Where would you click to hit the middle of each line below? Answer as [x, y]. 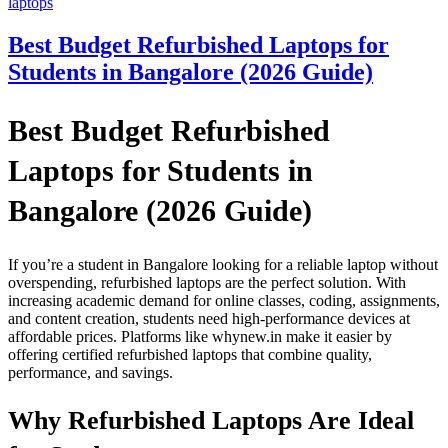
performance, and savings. [90, 372]
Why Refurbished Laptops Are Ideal [211, 421]
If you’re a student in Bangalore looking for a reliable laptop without [223, 264]
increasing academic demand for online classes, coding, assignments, [224, 300]
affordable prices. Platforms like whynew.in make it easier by [200, 336]
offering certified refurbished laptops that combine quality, [190, 354]
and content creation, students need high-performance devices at [209, 318]
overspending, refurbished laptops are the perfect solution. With [207, 282]
